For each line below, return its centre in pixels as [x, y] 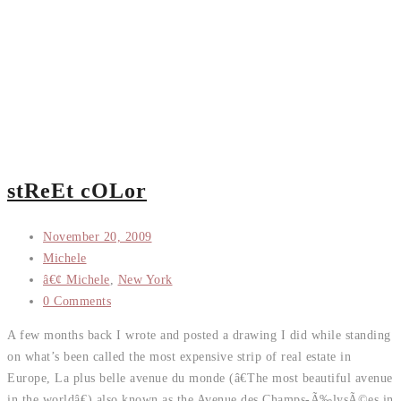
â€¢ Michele [77, 279]
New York [145, 279]
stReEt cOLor [77, 191]
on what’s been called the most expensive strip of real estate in [179, 356]
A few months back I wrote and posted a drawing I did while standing [199, 335]
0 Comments [77, 301]
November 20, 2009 [98, 236]
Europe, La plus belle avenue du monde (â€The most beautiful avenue [200, 378]
